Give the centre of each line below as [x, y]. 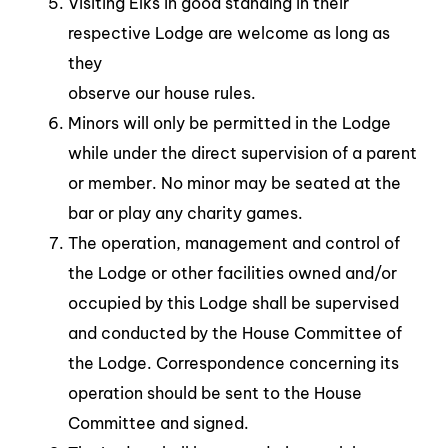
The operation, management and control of [234, 242]
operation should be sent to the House [215, 392]
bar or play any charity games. [185, 212]
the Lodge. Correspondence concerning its [233, 362]
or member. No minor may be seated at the [234, 182]
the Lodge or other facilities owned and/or [232, 272]
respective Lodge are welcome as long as [229, 32]
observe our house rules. [162, 92]
